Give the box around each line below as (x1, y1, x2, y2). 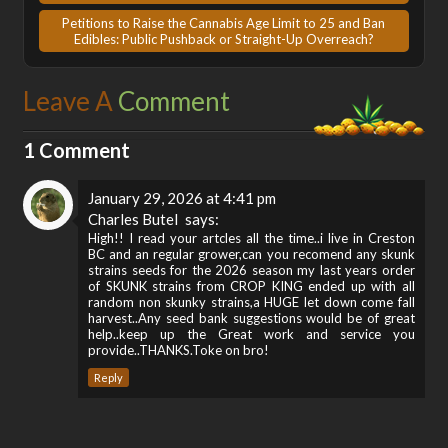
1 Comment (23, 137, 131, 162)
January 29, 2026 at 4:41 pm (88, 188, 277, 207)
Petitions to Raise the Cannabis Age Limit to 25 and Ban (62, 14, 386, 31)
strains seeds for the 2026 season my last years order (88, 261, 415, 278)
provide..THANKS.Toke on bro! (88, 341, 270, 358)
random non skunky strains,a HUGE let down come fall (88, 293, 415, 310)
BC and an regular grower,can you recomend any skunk (88, 245, 415, 262)
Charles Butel (88, 209, 179, 228)
